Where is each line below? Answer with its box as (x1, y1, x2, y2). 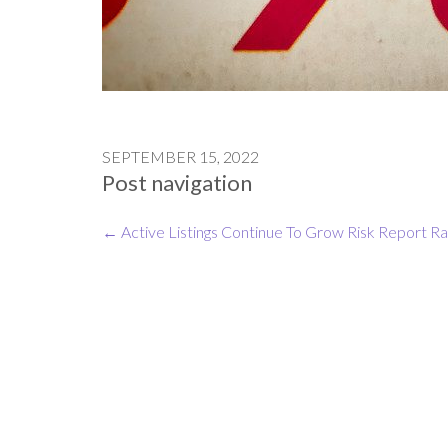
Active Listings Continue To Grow (118, 221, 344, 241)
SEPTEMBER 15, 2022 (102, 146, 259, 166)
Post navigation (102, 168, 252, 196)
